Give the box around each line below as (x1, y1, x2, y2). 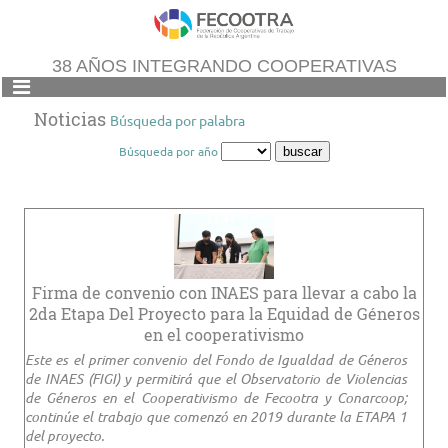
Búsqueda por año (118, 142, 221, 159)
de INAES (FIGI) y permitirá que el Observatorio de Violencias (25, 368, 407, 388)
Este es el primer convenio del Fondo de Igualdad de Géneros (25, 349, 407, 369)
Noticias (34, 106, 111, 131)
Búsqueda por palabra (110, 110, 246, 129)
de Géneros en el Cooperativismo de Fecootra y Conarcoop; (25, 387, 407, 407)
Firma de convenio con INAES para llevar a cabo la (31, 281, 417, 303)
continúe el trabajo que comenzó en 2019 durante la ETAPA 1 (25, 406, 407, 426)
